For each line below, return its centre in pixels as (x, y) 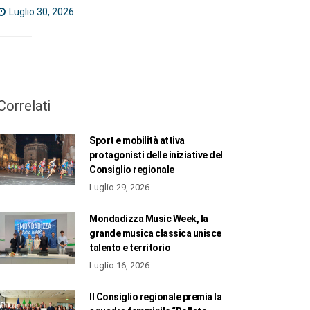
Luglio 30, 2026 (40, 11)
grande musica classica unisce (155, 233)
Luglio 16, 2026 (120, 265)
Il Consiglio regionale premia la (156, 297)
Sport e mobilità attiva (137, 140)
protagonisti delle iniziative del (156, 155)
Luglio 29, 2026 (120, 187)
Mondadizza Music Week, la (149, 218)
